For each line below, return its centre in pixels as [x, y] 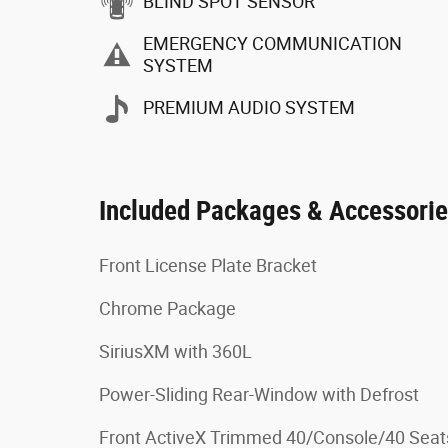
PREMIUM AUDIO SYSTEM [249, 107]
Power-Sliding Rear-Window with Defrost [259, 394]
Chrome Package [167, 308]
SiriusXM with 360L [175, 351]
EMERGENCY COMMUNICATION [272, 43]
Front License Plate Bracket [208, 265]
